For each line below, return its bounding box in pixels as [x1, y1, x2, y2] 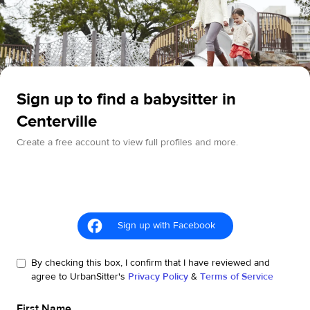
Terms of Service [200, 271, 273, 284]
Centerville [17, 111, 97, 133]
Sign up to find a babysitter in [17, 89, 236, 111]
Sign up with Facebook [117, 219, 215, 232]
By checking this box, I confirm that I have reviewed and [31, 257, 270, 270]
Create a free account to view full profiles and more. [17, 136, 238, 149]
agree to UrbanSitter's [31, 271, 125, 284]
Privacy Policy [128, 271, 188, 284]
